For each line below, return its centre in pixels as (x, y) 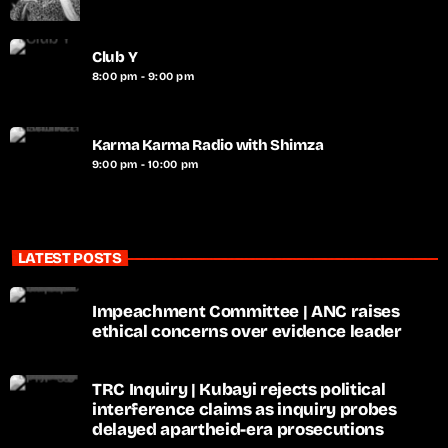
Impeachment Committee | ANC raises (246, 312)
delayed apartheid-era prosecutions (238, 430)
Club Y (115, 57)
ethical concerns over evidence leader (247, 332)
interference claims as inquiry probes (244, 410)
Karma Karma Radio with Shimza (208, 145)
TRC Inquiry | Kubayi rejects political (239, 390)
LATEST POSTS (69, 257)
